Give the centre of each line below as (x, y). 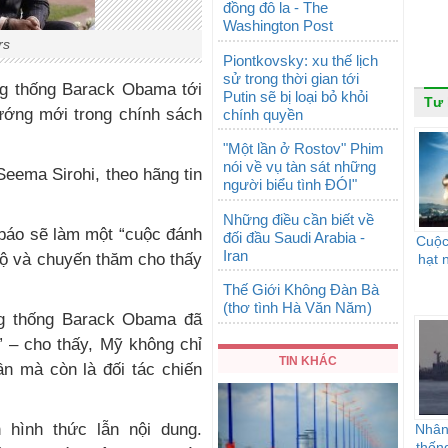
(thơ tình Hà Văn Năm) (297, 307)
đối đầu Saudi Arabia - (294, 237)
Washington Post (278, 25)
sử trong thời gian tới (291, 78)
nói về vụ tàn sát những (299, 166)
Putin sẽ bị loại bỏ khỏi (295, 96)
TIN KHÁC (308, 360)
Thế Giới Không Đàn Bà (301, 289)
